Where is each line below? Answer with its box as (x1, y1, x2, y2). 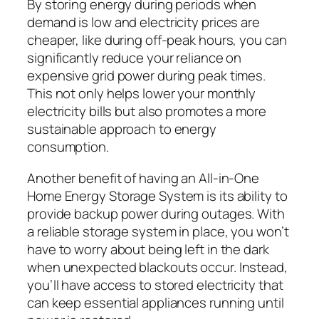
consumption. (27, 137, 109, 157)
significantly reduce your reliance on (27, 48, 242, 68)
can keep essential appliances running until (27, 293, 284, 312)
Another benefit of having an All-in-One (27, 168, 260, 187)
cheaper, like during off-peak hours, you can (27, 31, 287, 50)
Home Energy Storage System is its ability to (27, 186, 288, 205)
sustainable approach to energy (27, 120, 216, 139)
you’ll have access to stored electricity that (27, 275, 283, 294)
